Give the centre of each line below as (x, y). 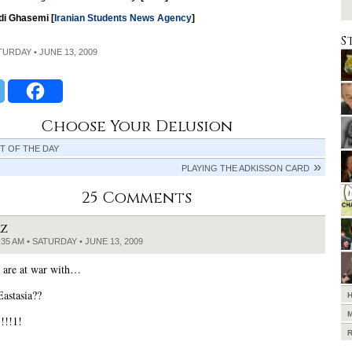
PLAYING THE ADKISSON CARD (246, 168)
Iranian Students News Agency (123, 18)
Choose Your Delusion (137, 126)
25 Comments (137, 197)
